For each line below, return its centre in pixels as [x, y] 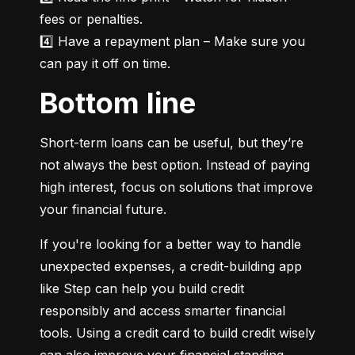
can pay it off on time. [105, 64]
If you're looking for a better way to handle [170, 244]
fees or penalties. [91, 19]
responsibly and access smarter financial [162, 311]
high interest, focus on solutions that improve [176, 187]
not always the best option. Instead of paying [175, 165]
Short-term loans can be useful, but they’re [172, 143]
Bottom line [127, 103]
